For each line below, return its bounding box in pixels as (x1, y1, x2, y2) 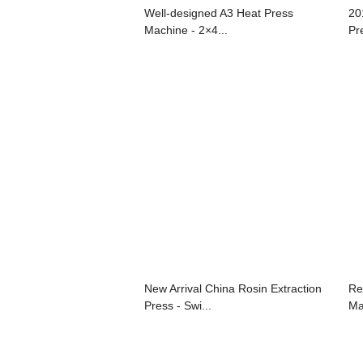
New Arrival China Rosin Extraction (144, 281, 322, 295)
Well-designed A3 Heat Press (144, 6, 293, 19)
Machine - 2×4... (144, 23, 228, 36)
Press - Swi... (144, 298, 211, 312)
